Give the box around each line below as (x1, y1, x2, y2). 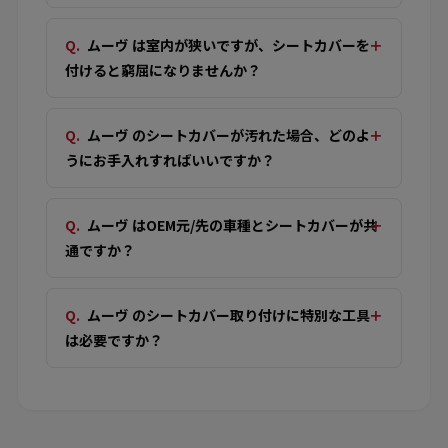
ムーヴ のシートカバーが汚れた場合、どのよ (87, 124, 370, 145)
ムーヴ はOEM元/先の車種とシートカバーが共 (87, 214, 377, 235)
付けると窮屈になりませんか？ (65, 59, 261, 80)
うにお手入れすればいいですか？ (65, 149, 275, 170)
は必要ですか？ (65, 329, 163, 350)
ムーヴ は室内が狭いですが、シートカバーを (87, 34, 370, 55)
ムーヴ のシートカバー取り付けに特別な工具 (87, 304, 370, 325)
